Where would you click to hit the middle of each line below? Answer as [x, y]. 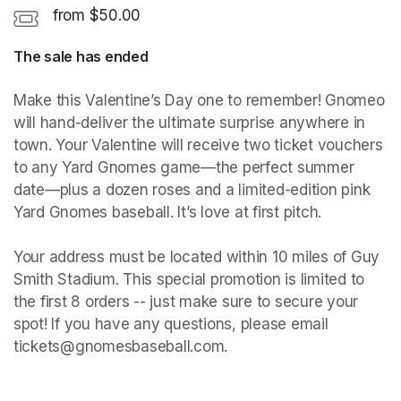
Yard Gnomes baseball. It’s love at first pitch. [168, 212]
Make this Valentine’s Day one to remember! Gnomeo [199, 100]
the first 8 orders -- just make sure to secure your [186, 301]
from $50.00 [97, 15]
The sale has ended [81, 56]
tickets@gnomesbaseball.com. [121, 346]
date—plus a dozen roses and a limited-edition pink [192, 189]
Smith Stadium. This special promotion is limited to [189, 279]
